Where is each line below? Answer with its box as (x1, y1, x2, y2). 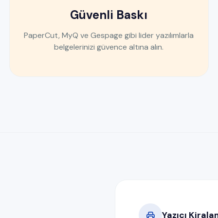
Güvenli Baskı (70, 7, 148, 22)
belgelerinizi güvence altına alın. (54, 42, 164, 52)
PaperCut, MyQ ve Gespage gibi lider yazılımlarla (24, 30, 194, 40)
